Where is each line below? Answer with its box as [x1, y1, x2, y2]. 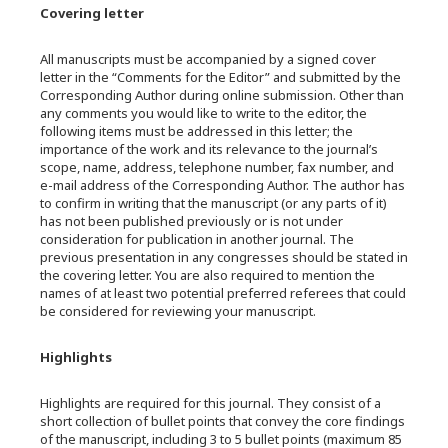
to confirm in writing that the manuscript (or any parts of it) [40, 194, 387, 212]
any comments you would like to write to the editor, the [40, 104, 367, 122]
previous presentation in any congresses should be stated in [40, 248, 408, 266]
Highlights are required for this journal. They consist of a [40, 394, 381, 412]
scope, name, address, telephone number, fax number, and [40, 158, 394, 176]
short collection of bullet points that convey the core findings [40, 412, 405, 430]
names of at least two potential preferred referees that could [40, 284, 406, 302]
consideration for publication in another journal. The [40, 230, 354, 248]
